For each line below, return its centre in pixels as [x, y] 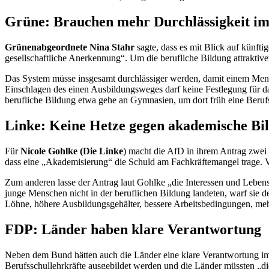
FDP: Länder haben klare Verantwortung [133, 229]
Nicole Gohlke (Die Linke [72, 151]
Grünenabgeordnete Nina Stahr [71, 47]
